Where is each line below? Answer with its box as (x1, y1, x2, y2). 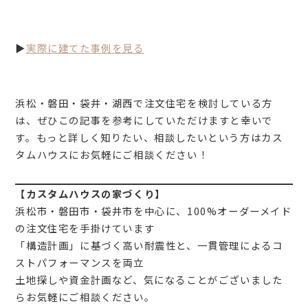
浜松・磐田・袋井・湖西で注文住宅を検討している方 (15, 95, 273, 110)
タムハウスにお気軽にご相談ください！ (15, 146, 209, 162)
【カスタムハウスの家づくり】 (15, 186, 166, 201)
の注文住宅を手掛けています (15, 220, 155, 235)
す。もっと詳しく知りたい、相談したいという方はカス (15, 129, 283, 144)
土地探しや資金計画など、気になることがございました (15, 272, 283, 287)
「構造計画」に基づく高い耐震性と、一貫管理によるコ (15, 237, 283, 252)
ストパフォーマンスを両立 (15, 254, 144, 269)
